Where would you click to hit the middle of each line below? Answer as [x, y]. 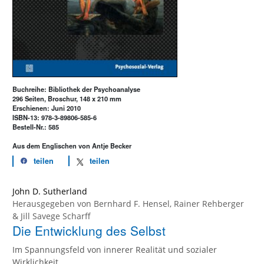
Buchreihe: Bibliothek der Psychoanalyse [76, 89]
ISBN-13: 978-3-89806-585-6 [55, 118]
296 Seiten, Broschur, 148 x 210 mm [67, 99]
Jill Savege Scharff [56, 216]
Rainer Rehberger [209, 204]
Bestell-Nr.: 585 [36, 127]
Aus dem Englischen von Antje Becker [72, 146]
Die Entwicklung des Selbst [89, 231]
